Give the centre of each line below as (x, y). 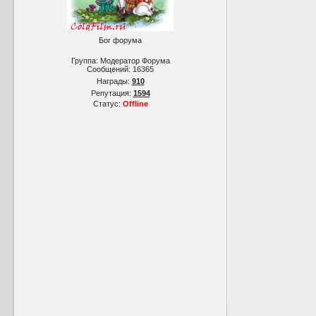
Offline (135, 104)
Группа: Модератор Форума (120, 61)
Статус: (108, 104)
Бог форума (120, 40)
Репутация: (112, 93)
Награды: (114, 81)
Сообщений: (110, 69)
